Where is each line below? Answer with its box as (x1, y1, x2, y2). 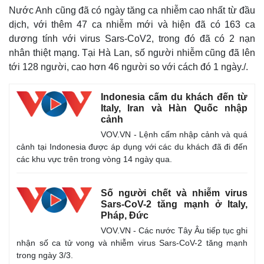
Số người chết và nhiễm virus (101, 188, 247, 198)
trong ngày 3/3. (16, 250, 73, 260)
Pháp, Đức (101, 210, 148, 220)
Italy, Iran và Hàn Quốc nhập (101, 103, 247, 113)
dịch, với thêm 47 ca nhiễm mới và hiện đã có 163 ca (9, 19, 255, 29)
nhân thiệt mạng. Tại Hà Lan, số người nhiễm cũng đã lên (9, 48, 255, 58)
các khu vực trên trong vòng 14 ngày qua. (16, 154, 172, 164)
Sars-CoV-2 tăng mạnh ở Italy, (101, 199, 247, 209)
